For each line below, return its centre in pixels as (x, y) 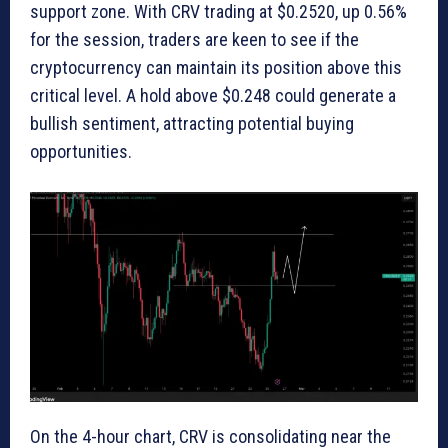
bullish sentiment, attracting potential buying (192, 123)
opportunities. (81, 151)
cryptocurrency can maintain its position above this (216, 67)
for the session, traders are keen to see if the (194, 39)
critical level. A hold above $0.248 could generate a (213, 95)
